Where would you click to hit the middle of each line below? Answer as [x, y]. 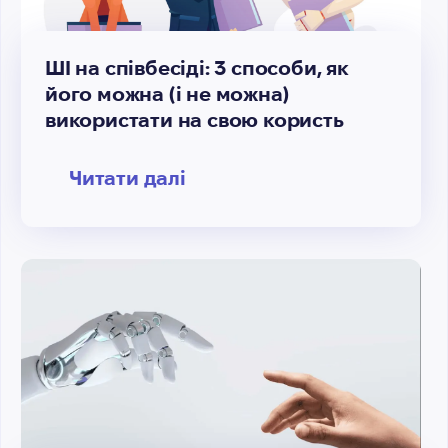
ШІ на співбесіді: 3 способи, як [197, 68]
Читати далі [127, 178]
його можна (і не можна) [167, 94]
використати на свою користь [194, 120]
